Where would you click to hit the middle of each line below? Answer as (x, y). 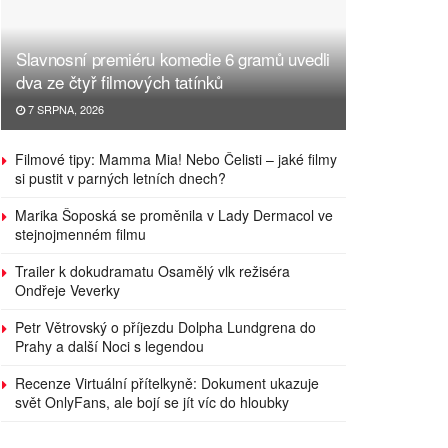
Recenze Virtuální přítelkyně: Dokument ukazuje (167, 382)
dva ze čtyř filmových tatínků (120, 81)
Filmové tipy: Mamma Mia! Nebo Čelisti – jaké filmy (176, 158)
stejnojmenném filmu (80, 233)
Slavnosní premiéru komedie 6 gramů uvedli (173, 58)
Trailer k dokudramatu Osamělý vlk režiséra (152, 270)
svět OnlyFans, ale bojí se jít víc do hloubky (154, 401)
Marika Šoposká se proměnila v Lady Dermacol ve (174, 214)
